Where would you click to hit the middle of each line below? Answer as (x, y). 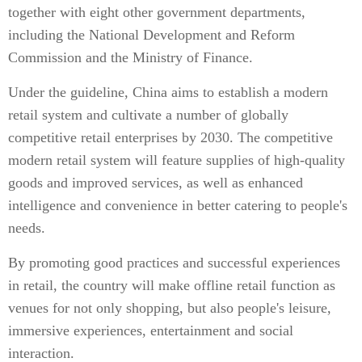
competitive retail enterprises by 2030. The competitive (170, 137)
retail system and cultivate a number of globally (148, 115)
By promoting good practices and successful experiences (174, 263)
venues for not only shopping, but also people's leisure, (170, 308)
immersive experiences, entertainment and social (151, 330)
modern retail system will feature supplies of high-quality (177, 160)
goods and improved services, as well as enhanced (156, 183)
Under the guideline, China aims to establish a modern (168, 92)
